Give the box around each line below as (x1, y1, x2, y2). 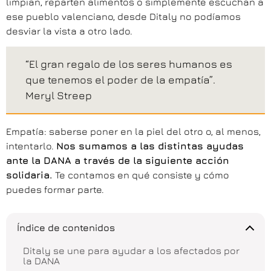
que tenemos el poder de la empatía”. (25, 73, 215, 87)
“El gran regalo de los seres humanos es (25, 57, 232, 71)
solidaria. (6, 169, 55, 181)
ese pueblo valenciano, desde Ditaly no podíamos (6, 10, 241, 22)
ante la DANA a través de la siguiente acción (6, 155, 229, 166)
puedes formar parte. (6, 184, 104, 195)
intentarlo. (6, 140, 56, 152)
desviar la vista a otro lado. (6, 25, 135, 36)
